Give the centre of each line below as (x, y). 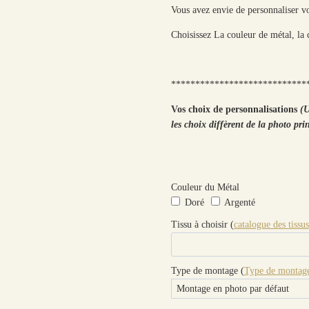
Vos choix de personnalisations (235, 109)
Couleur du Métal (205, 187)
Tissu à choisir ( (202, 224)
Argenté (238, 202)
